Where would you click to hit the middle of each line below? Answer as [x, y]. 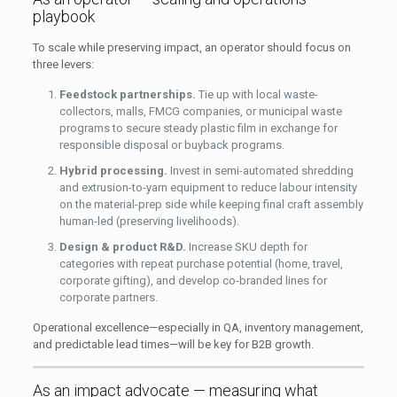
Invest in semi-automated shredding [260, 170]
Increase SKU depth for [246, 246]
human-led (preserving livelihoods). [149, 221]
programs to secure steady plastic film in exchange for [198, 128]
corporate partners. [108, 297]
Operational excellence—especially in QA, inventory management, [198, 327]
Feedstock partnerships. [127, 94]
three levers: [63, 64]
